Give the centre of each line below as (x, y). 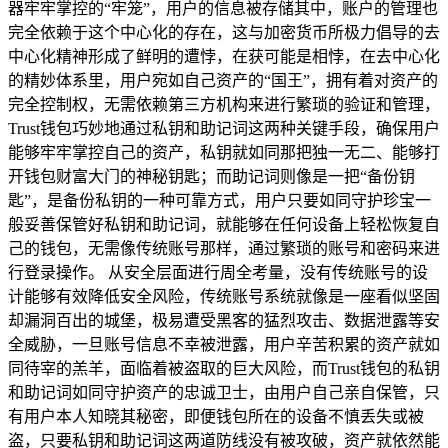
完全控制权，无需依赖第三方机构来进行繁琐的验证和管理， (224, 104)
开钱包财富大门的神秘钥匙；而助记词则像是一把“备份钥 (211, 176)
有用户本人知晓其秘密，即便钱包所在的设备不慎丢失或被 (216, 416)
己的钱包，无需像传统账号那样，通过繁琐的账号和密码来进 (224, 248)
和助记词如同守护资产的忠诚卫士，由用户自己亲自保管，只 (224, 392)
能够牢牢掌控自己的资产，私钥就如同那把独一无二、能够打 (224, 152)
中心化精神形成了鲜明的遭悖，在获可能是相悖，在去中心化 (224, 56)
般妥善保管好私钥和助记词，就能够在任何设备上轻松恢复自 (224, 224)
